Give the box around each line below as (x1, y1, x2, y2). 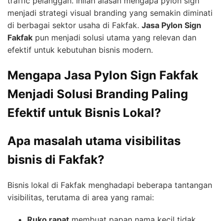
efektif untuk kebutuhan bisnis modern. (7, 44, 153, 55)
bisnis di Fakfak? (7, 152, 105, 167)
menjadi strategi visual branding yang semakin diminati (7, 7, 213, 18)
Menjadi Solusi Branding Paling (7, 86, 188, 101)
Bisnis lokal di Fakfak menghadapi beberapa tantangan (7, 180, 212, 190)
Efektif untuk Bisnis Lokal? (7, 105, 161, 120)
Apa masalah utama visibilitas (7, 134, 181, 148)
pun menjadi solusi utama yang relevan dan (33, 32, 196, 42)
